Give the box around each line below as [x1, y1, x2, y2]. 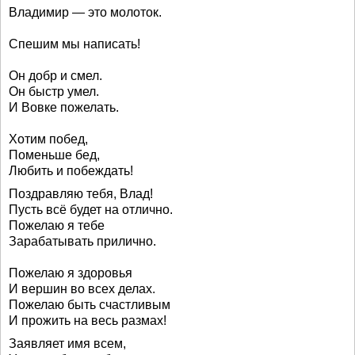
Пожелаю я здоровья [9, 266, 132, 280]
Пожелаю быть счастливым [9, 298, 170, 311]
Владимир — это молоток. [9, 6, 162, 19]
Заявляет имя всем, [9, 337, 126, 350]
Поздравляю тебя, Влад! [9, 187, 153, 200]
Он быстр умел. [9, 85, 99, 98]
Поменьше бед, [9, 148, 100, 162]
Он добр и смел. [9, 69, 102, 82]
